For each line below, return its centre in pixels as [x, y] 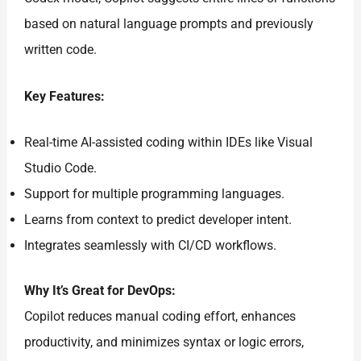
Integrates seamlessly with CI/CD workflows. [151, 246]
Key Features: [65, 96]
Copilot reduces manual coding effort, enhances [160, 317]
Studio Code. [61, 168]
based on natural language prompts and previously [169, 24]
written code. [61, 50]
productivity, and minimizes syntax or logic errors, [164, 342]
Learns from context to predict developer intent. [158, 220]
